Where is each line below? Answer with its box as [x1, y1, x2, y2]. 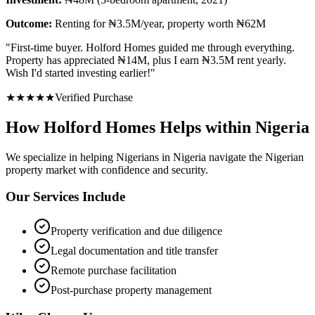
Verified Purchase [55, 91, 133, 103]
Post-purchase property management [51, 283, 212, 296]
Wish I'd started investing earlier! [6, 66, 150, 79]
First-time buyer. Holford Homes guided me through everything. [11, 41, 295, 53]
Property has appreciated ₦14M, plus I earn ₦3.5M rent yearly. [6, 53, 286, 66]
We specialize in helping [6, 150, 116, 163]
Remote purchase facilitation [51, 264, 176, 276]
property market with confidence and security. [6, 163, 208, 176]
